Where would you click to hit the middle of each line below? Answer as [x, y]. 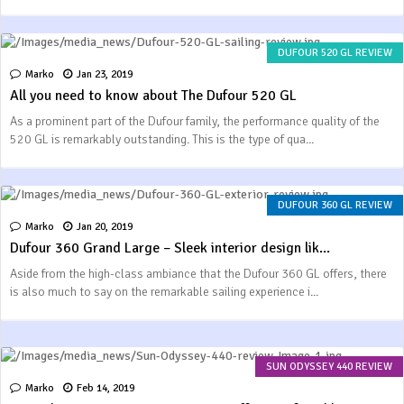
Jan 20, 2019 [105, 227]
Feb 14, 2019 [106, 388]
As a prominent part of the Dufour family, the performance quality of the [195, 121]
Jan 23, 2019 [105, 74]
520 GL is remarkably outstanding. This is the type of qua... [162, 139]
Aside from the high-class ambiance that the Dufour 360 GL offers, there [198, 274]
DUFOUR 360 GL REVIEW [335, 205]
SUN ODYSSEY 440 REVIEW [329, 367]
